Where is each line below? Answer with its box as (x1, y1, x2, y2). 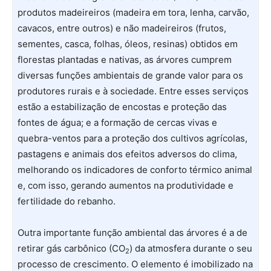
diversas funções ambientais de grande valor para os (18, 70, 243, 81)
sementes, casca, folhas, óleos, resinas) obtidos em (18, 38, 238, 50)
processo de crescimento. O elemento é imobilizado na (18, 258, 253, 270)
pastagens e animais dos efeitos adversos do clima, (18, 148, 237, 160)
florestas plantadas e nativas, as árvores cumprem (18, 54, 232, 65)
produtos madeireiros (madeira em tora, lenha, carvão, (18, 7, 249, 18)
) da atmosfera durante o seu (129, 243, 252, 254)
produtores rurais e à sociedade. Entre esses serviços (18, 85, 249, 97)
